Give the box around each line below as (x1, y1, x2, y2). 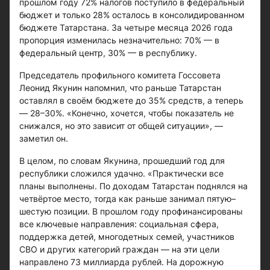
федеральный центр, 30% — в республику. (19, 48, 197, 58)
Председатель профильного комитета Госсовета (19, 70, 221, 80)
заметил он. (19, 133, 68, 143)
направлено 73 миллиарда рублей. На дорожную (19, 257, 224, 267)
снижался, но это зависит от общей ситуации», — (19, 121, 223, 131)
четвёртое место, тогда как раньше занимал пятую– (19, 193, 236, 204)
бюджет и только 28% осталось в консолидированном (19, 10, 245, 20)
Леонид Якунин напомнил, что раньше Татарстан (19, 83, 221, 93)
